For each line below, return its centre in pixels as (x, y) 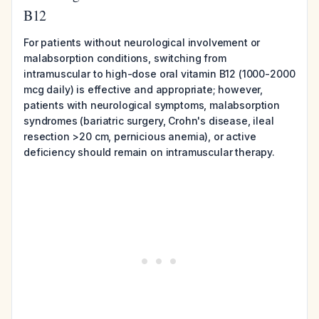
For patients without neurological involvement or (142, 42)
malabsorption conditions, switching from (125, 58)
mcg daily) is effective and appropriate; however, (143, 89)
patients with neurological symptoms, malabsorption (152, 105)
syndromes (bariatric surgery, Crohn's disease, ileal (149, 121)
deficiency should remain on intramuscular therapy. (149, 152)
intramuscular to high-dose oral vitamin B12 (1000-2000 (159, 74)
